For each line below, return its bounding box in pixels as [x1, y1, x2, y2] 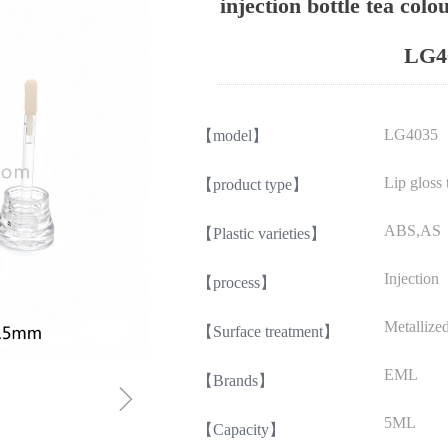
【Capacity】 [197, 421, 285, 438]
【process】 [197, 274, 276, 291]
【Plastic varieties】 [197, 225, 326, 242]
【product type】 [197, 176, 308, 193]
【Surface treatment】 [197, 323, 339, 340]
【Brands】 [197, 372, 274, 389]
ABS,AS [384, 222, 441, 239]
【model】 [197, 127, 268, 144]
